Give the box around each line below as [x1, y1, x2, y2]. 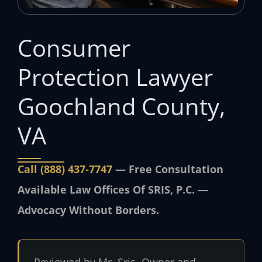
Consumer [18, 31, 130, 64]
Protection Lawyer [18, 60, 213, 93]
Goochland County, [18, 89, 225, 122]
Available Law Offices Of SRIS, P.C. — [18, 182, 208, 196]
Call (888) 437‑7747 [18, 161, 112, 176]
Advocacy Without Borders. [18, 202, 159, 217]
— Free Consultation [112, 161, 223, 176]
